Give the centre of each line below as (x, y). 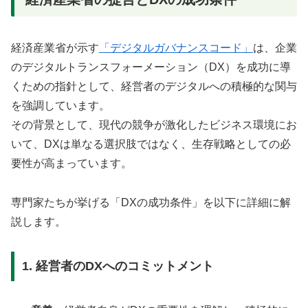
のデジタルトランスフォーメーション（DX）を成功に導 (151, 67)
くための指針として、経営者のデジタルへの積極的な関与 (154, 87)
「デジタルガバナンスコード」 (176, 48)
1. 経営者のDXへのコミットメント (118, 266)
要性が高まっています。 (71, 164)
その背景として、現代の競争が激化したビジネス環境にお (154, 125)
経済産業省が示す (55, 48)
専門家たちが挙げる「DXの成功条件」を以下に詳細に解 (151, 202)
